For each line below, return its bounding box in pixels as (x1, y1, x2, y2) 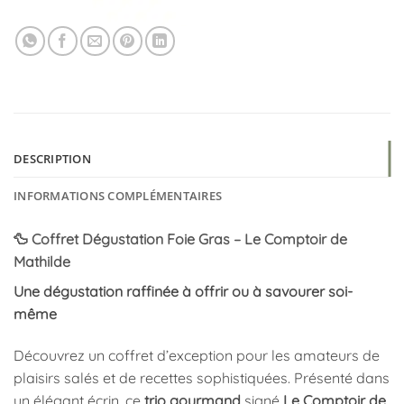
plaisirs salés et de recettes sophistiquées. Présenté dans (14, 368, 390, 387)
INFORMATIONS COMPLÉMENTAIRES (14, 188, 223, 205)
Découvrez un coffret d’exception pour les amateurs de (14, 345, 380, 364)
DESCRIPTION (14, 151, 91, 168)
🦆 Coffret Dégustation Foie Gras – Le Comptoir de (14, 230, 347, 249)
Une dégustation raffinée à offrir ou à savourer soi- (14, 282, 353, 301)
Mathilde (14, 252, 70, 271)
